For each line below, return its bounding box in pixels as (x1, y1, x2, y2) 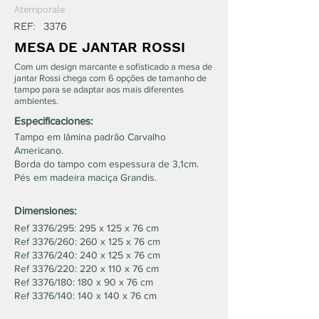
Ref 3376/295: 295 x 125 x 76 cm (14, 222, 159, 234)
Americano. (14, 145, 63, 156)
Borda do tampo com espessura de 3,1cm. (14, 158, 199, 169)
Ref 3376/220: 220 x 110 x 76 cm (14, 263, 159, 274)
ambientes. (14, 95, 58, 106)
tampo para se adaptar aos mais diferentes (14, 84, 184, 95)
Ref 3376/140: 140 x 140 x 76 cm (14, 290, 157, 301)
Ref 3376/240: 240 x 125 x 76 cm (14, 249, 160, 261)
